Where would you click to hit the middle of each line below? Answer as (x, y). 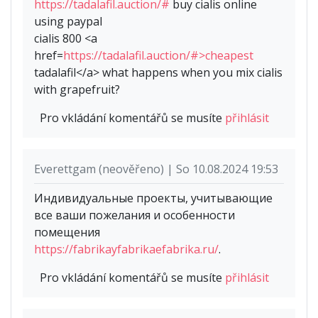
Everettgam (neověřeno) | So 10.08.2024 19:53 (156, 169)
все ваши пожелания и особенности (135, 215)
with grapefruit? (77, 90)
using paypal (68, 22)
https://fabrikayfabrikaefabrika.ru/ (126, 250)
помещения (67, 232)
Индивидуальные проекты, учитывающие (153, 198)
